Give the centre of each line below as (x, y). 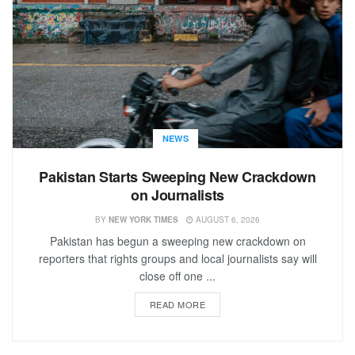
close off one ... (177, 275)
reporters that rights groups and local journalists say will (177, 258)
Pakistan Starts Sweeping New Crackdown (177, 176)
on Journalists (177, 195)
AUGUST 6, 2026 (227, 219)
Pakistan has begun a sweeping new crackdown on (177, 240)
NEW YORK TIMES (143, 219)
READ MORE (177, 304)
